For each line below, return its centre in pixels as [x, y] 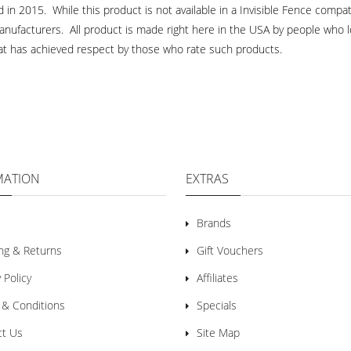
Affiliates [217, 278]
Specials [216, 305]
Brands [213, 223]
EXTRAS [207, 179]
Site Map [218, 333]
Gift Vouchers [230, 250]
